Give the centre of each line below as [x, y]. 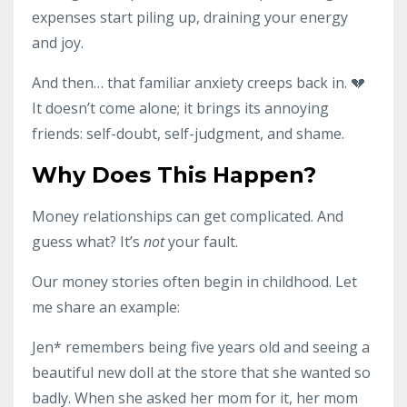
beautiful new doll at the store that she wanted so [201, 372]
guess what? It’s [88, 241]
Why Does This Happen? [174, 174]
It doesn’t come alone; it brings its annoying [180, 108]
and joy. [58, 42]
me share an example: [106, 307]
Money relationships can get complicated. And [188, 216]
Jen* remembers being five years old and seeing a [201, 347]
